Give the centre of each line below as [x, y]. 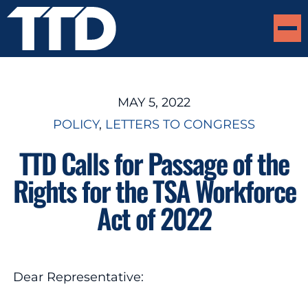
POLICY [76, 124]
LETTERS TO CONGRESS [180, 124]
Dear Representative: [78, 277]
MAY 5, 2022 [154, 102]
